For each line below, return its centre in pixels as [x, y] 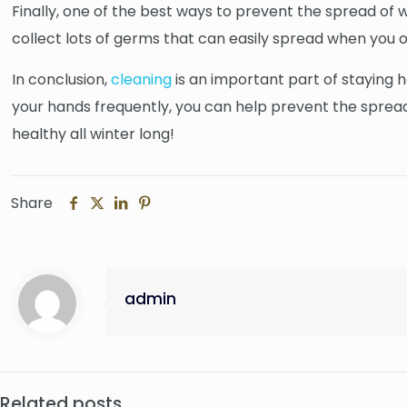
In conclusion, [62, 79]
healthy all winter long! [94, 134]
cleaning [142, 79]
